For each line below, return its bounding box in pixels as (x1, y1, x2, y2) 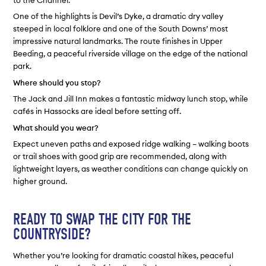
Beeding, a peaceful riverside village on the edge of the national (13, 49, 248, 59)
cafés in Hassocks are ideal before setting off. (13, 106, 182, 116)
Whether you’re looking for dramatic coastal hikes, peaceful (13, 251, 234, 261)
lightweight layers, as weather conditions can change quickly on (13, 163, 249, 173)
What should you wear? (13, 122, 99, 132)
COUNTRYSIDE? (13, 224, 91, 243)
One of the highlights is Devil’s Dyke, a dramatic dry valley (13, 11, 224, 21)
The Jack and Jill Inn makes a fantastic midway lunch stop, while (13, 94, 249, 104)
